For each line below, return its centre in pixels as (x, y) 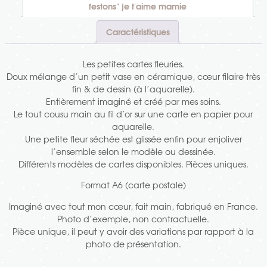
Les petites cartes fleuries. (133, 63)
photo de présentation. (133, 243)
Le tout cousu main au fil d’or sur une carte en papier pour (133, 114)
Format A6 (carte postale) (133, 185)
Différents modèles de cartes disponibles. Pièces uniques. (133, 164)
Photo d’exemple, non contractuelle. (133, 218)
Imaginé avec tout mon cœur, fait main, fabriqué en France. (133, 206)
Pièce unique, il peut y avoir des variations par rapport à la (133, 231)
